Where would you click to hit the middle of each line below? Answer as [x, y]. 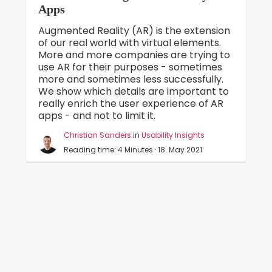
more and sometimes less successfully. [131, 80]
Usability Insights [173, 135]
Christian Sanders [97, 135]
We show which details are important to [133, 92]
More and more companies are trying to [134, 55]
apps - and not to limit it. [97, 116]
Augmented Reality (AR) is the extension [134, 31]
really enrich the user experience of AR [131, 104]
